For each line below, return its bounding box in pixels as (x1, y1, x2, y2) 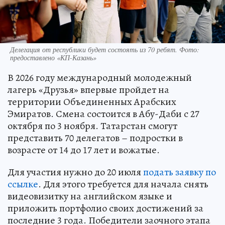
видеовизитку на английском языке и (8, 189, 172, 203)
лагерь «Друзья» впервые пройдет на (8, 82, 169, 96)
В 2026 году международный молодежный (8, 70, 192, 84)
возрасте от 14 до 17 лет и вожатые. (8, 143, 160, 157)
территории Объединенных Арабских (8, 94, 176, 108)
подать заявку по (143, 165, 216, 179)
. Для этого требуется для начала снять (38, 177, 208, 191)
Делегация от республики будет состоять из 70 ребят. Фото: (10, 44, 199, 54)
